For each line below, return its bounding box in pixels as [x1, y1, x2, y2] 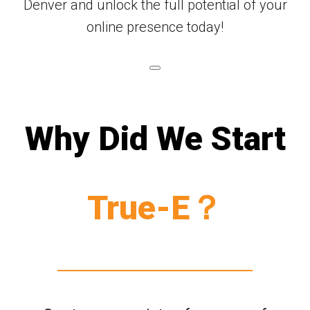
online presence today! [86, 18, 224, 35]
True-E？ [87, 188, 223, 228]
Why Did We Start [24, 118, 286, 158]
